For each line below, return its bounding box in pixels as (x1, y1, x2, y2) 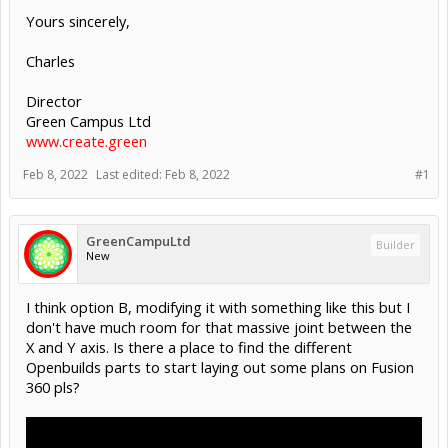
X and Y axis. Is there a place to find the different (26, 336, 352, 357)
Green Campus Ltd (26, 110, 151, 131)
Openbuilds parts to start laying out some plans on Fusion (26, 356, 414, 377)
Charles (26, 50, 75, 71)
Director (26, 90, 82, 111)
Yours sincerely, (26, 10, 130, 31)
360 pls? (26, 376, 80, 397)
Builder (376, 236, 415, 252)
